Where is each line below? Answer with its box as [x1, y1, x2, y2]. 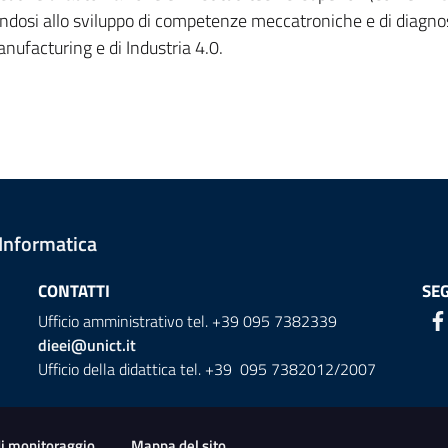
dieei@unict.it [37, 333, 136, 357]
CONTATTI [37, 278, 110, 304]
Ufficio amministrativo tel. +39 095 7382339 [37, 309, 337, 333]
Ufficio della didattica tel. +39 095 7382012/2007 [37, 357, 376, 381]
